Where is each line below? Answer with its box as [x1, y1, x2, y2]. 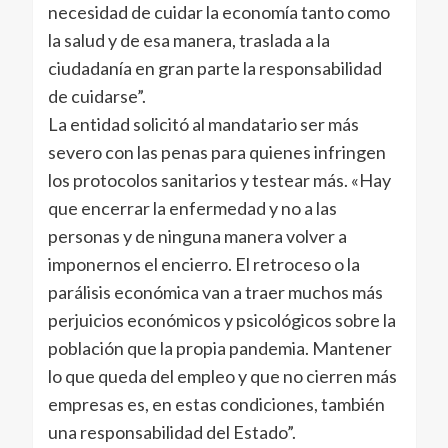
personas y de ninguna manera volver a [47, 225, 347, 248]
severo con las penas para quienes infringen [47, 141, 386, 164]
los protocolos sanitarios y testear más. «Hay [47, 169, 391, 192]
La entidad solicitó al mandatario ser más [47, 113, 359, 136]
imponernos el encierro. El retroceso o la [47, 253, 360, 276]
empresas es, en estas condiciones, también [47, 393, 385, 416]
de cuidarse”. [47, 85, 146, 108]
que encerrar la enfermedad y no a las [47, 197, 337, 220]
